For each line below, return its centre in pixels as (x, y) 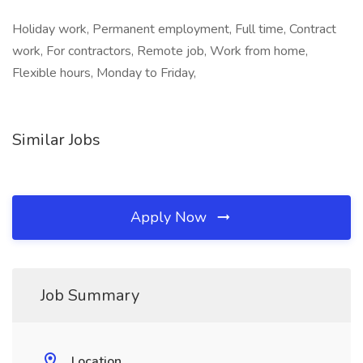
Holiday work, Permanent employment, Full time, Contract (174, 29)
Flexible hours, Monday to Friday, (104, 73)
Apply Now (171, 217)
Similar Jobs (56, 140)
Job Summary (90, 295)
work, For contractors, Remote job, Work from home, (160, 51)
